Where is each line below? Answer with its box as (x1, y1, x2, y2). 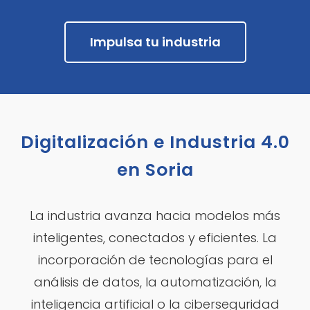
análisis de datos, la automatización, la (33, 273, 277, 291)
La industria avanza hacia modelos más (30, 207, 280, 225)
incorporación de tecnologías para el (37, 251, 273, 269)
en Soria (116, 158, 194, 183)
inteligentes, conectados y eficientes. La (33, 229, 277, 247)
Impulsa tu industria (89, 33, 221, 51)
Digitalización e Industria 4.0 (20, 130, 290, 155)
